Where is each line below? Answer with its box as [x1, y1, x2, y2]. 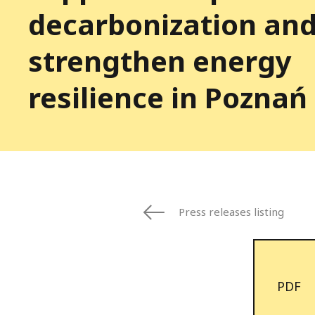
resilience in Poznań [28, 77, 307, 117]
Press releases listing [179, 205, 284, 219]
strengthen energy [28, 41, 292, 80]
